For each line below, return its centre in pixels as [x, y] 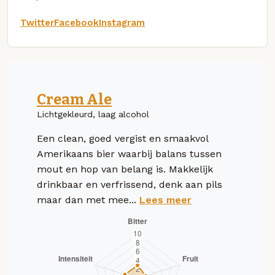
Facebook [76, 22]
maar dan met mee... [88, 199]
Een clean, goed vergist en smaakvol [122, 138]
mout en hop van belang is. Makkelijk [125, 169]
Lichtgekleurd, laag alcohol [93, 114]
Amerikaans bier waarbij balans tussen [129, 153]
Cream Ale [74, 99]
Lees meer [165, 199]
